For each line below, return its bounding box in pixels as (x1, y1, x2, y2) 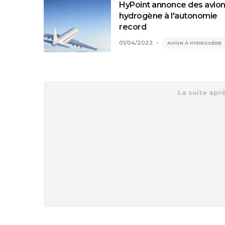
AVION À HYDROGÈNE (167, 40, 221, 46)
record (119, 22, 146, 32)
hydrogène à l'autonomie (119, 11, 217, 21)
